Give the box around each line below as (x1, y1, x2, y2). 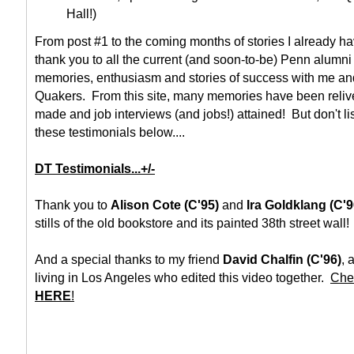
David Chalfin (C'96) (223, 252, 341, 267)
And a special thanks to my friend (35, 252, 223, 267)
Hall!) (66, 6, 96, 21)
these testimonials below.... (35, 125, 185, 140)
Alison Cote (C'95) (111, 198, 219, 213)
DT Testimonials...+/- (35, 161, 155, 176)
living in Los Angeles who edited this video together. (35, 270, 330, 285)
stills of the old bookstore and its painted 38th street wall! (35, 216, 349, 231)
